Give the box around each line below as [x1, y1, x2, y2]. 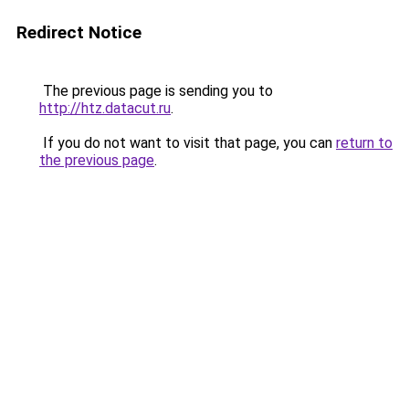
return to [336, 134, 393, 152]
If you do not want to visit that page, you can [39, 134, 336, 152]
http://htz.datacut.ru [39, 100, 171, 117]
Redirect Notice [16, 22, 142, 43]
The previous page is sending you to [39, 82, 273, 100]
